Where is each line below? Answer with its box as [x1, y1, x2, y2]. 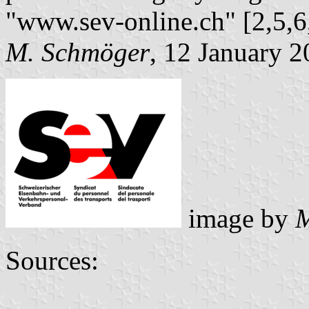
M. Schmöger [6, 37, 150, 67]
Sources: [6, 245, 99, 275]
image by [181, 203, 295, 233]
